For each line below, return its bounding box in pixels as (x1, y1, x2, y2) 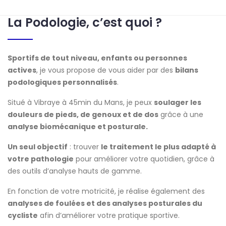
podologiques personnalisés (8, 77, 117, 87)
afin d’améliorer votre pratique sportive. (38, 210, 180, 220)
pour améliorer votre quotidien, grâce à (74, 153, 214, 164)
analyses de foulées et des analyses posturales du (8, 198, 202, 208)
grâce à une (158, 109, 203, 120)
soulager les (154, 97, 201, 107)
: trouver (68, 141, 101, 152)
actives (8, 65, 36, 75)
